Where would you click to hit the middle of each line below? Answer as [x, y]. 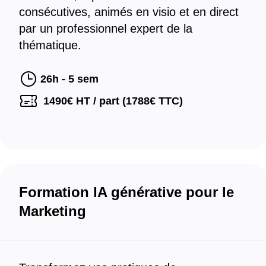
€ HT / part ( [96, 101]
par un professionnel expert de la [106, 28]
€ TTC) [166, 101]
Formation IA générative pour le [126, 192]
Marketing [53, 211]
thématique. [50, 45]
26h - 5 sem [69, 79]
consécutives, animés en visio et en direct [129, 12]
